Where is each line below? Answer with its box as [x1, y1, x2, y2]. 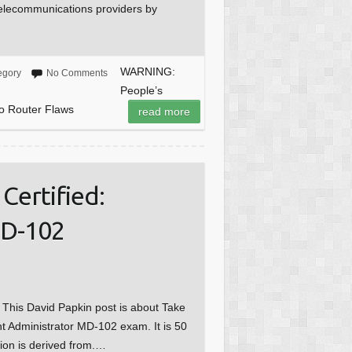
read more [137, 105, 190, 119]
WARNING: [119, 65, 175, 79]
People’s [119, 84, 163, 97]
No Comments [46, 68, 108, 79]
